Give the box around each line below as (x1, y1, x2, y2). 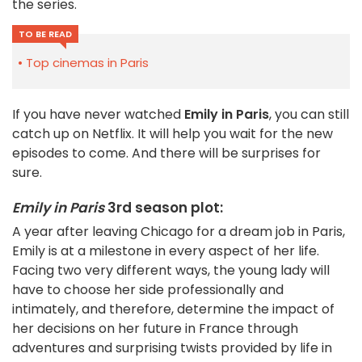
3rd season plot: (104, 197, 223, 217)
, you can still (269, 104, 349, 124)
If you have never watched (12, 104, 184, 124)
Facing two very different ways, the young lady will (12, 260, 330, 280)
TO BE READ (19, 27, 72, 40)
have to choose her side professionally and (12, 280, 284, 299)
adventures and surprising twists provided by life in (12, 338, 332, 357)
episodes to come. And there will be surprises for (12, 143, 321, 162)
